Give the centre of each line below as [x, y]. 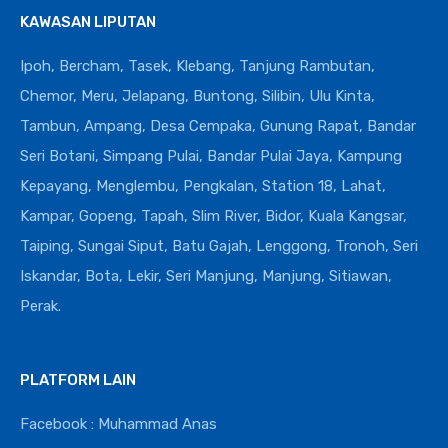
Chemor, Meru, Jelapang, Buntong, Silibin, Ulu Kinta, [197, 95]
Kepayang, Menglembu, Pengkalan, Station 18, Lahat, [203, 185]
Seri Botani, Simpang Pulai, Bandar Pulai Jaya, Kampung [211, 155]
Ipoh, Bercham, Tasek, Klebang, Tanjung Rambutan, [197, 65]
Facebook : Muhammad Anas [118, 423]
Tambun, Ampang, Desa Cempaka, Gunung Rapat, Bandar [218, 125]
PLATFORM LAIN [78, 379]
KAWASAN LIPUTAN [88, 21]
